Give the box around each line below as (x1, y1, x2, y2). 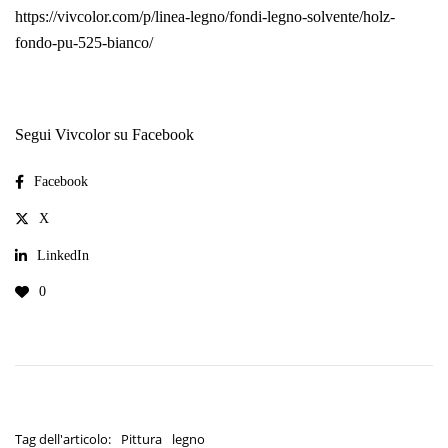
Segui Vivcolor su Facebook (15, 126, 194, 144)
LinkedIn (37, 247, 89, 263)
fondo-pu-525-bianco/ (15, 34, 153, 52)
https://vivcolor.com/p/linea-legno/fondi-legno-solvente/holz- (15, 8, 395, 26)
